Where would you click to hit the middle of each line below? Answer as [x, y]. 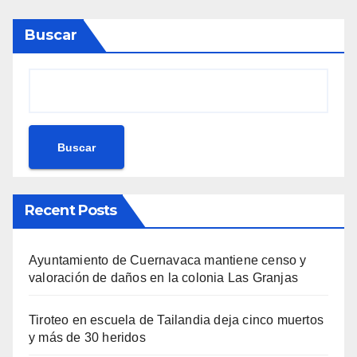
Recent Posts [71, 211]
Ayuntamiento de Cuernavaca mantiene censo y [168, 261]
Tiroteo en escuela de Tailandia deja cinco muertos [177, 320]
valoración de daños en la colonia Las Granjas [164, 278]
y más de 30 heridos [87, 338]
